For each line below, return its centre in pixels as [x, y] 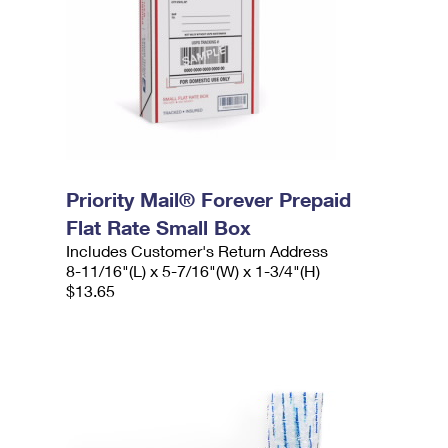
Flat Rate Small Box [159, 227]
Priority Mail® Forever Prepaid [209, 199]
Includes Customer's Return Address [197, 250]
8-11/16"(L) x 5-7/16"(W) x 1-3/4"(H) [193, 270]
